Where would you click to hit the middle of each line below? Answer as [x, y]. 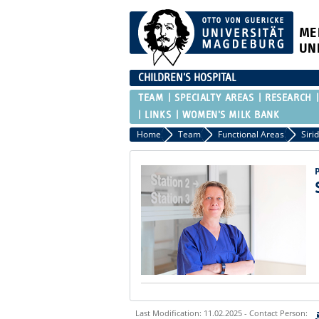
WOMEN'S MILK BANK [231, 115]
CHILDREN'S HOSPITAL [187, 77]
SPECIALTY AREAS [214, 98]
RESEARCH [288, 98]
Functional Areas [251, 134]
